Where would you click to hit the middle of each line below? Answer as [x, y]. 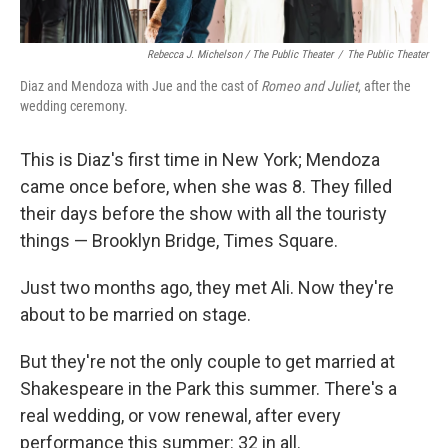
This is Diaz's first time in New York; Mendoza [200, 159]
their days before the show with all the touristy [203, 213]
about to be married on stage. [135, 314]
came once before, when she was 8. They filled [206, 186]
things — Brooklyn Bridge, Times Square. [179, 240]
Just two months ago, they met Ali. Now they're [207, 287]
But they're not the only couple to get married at [207, 361]
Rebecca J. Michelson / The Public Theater [240, 54]
